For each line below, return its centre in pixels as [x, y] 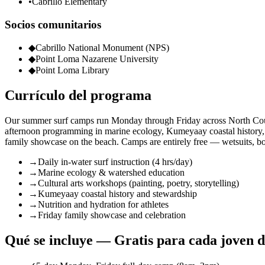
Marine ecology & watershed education [111, 173]
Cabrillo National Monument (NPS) [102, 48]
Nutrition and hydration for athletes [103, 205]
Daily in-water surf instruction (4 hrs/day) [115, 162]
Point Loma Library [72, 70]
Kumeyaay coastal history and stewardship [117, 194]
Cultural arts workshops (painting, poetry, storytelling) [138, 183]
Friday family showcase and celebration [112, 215]
